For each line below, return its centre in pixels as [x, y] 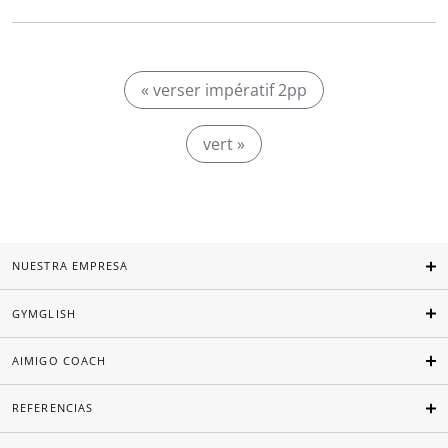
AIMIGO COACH [59, 361]
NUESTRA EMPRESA [70, 266]
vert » [224, 144]
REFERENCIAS [53, 408]
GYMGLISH [44, 313]
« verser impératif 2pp [224, 90]
